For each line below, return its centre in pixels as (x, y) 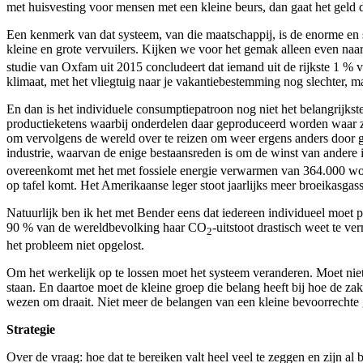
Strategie (31, 330)
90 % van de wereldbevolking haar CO (107, 227)
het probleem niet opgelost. (75, 246)
